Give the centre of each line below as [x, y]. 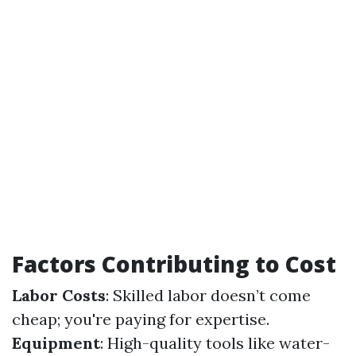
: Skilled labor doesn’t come [208, 295]
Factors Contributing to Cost [174, 264]
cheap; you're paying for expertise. [141, 319]
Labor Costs [59, 295]
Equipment [56, 343]
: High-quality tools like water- [215, 343]
